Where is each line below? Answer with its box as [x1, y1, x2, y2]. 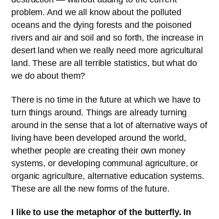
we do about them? [11, 71, 86, 81]
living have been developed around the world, [11, 132, 186, 143]
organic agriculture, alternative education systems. [11, 171, 204, 181]
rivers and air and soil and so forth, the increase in [11, 33, 203, 43]
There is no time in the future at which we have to [11, 94, 200, 105]
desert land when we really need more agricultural [11, 45, 203, 56]
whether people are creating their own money [11, 145, 185, 155]
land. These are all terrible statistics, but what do [11, 58, 197, 68]
